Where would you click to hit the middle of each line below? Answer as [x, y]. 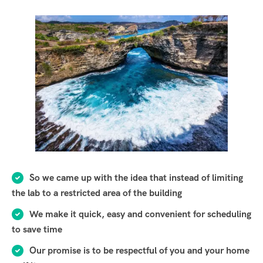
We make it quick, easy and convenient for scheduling [140, 214]
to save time [37, 229]
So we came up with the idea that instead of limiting [136, 178]
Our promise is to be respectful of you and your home [139, 250]
